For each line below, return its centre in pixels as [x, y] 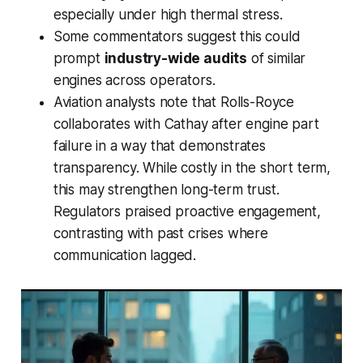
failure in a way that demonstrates [159, 146]
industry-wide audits [176, 59]
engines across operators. [134, 81]
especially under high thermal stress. [168, 15]
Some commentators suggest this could [177, 37]
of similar [277, 59]
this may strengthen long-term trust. [166, 190]
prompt [79, 59]
